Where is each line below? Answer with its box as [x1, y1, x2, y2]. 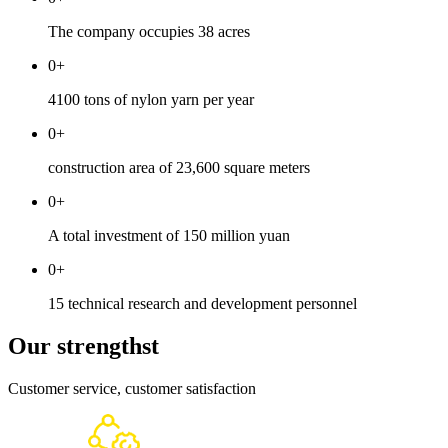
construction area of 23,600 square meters [48, 159, 310, 177]
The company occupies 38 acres [48, 23, 250, 41]
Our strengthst [8, 333, 159, 360]
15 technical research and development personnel [48, 295, 357, 313]
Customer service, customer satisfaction [8, 380, 256, 398]
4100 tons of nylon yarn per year [48, 91, 254, 109]
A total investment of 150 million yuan [48, 227, 290, 245]
